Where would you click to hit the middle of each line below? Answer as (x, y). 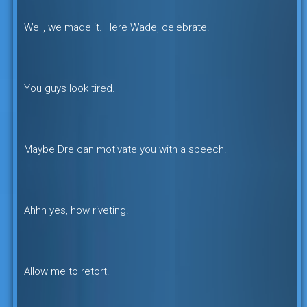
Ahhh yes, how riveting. (76, 210)
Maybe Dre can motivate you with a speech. (125, 149)
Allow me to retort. (66, 271)
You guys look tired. (69, 88)
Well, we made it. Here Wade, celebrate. (116, 27)
